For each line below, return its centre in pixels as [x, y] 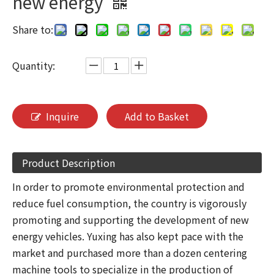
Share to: [33, 29]
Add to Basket [157, 116]
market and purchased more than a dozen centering [130, 253]
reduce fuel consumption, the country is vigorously [129, 203]
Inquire [62, 116]
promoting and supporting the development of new [131, 220]
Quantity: [34, 65]
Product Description [68, 163]
